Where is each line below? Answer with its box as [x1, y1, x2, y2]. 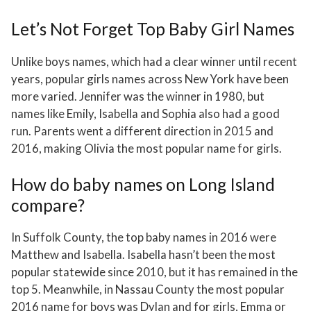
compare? [11, 194, 85, 215]
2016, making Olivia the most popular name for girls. [11, 140, 282, 155]
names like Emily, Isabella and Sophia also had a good [11, 106, 280, 121]
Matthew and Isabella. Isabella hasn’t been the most [11, 247, 276, 262]
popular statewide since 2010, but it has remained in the [11, 264, 298, 280]
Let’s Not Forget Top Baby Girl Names [11, 19, 294, 40]
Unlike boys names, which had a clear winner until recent [11, 53, 297, 69]
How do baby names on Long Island [11, 174, 275, 194]
